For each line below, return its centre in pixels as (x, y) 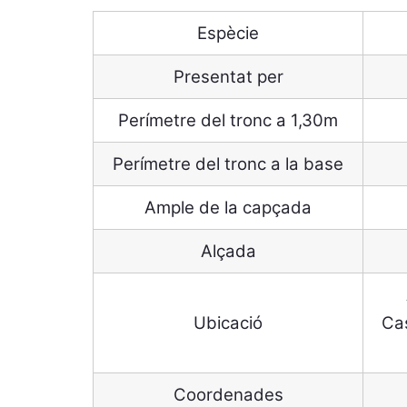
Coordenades (228, 395)
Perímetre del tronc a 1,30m (228, 120)
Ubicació (228, 323)
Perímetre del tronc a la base (228, 164)
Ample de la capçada (228, 208)
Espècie (228, 33)
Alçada (228, 251)
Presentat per (228, 77)
